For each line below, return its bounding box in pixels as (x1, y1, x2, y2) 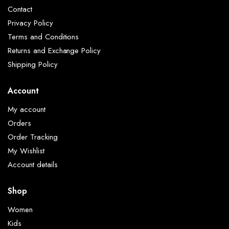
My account (8, 104, 45, 116)
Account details (8, 159, 58, 171)
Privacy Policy (8, 17, 53, 29)
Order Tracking (8, 131, 58, 143)
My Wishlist (8, 145, 44, 157)
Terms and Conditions (8, 31, 79, 43)
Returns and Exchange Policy (8, 45, 101, 57)
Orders (8, 118, 31, 129)
